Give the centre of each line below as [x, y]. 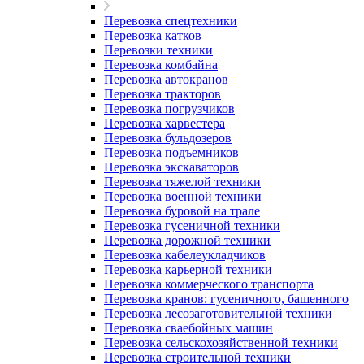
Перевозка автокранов [166, 79]
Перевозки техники [158, 50]
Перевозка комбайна [161, 65]
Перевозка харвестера [165, 123]
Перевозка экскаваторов [171, 167]
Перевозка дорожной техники [187, 240]
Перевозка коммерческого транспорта [209, 284]
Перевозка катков [153, 35]
